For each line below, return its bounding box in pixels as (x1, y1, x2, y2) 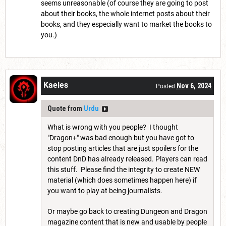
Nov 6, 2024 (177, 82, 211, 90)
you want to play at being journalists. (47, 187, 164, 195)
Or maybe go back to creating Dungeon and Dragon (47, 207, 207, 216)
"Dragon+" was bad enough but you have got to (47, 134, 194, 142)
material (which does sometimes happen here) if (47, 176, 197, 185)
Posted (156, 83, 177, 90)
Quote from (47, 104, 84, 113)
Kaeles (43, 80, 68, 90)
